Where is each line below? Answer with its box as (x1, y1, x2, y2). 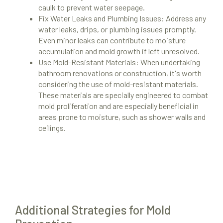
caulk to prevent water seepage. (38, 2, 145, 12)
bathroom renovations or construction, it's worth (38, 68, 202, 78)
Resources (22, 148, 77, 162)
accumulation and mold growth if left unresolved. (38, 46, 200, 56)
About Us (22, 168, 66, 181)
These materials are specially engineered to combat (38, 90, 208, 100)
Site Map (22, 187, 63, 201)
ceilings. (38, 123, 66, 133)
